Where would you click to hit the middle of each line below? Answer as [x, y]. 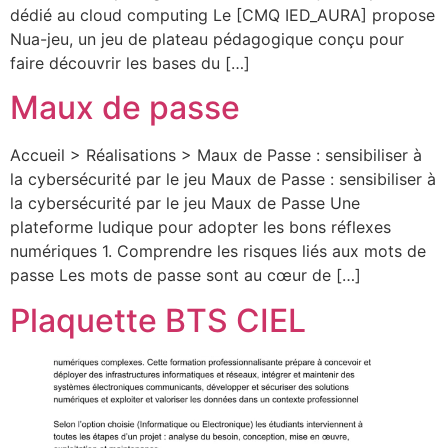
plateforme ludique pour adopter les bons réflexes [200, 227]
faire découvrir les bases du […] [130, 63]
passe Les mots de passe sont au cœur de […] [185, 275]
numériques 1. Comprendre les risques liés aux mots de [218, 251]
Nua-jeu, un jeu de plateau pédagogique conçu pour [207, 39]
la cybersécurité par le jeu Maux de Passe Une [185, 203]
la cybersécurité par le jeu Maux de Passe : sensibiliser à [223, 179]
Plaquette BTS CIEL [158, 320]
